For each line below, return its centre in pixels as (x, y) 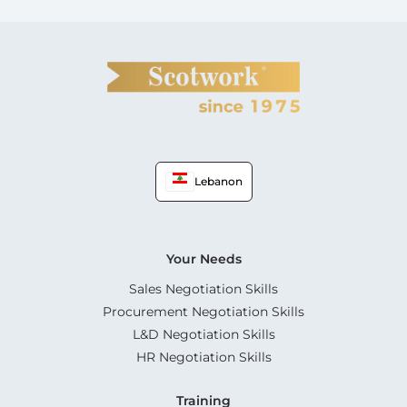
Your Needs (203, 258)
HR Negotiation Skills (203, 357)
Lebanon (218, 181)
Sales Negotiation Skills (203, 288)
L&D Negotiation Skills (203, 334)
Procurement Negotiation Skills (203, 311)
